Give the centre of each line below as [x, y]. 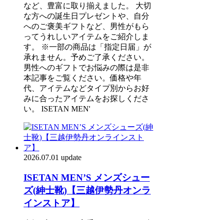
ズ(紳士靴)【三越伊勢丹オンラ [87, 190]
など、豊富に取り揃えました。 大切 [87, 5]
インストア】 [52, 203]
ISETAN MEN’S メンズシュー [87, 177]
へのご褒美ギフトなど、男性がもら [86, 26]
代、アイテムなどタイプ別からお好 [86, 88]
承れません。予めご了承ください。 [86, 57]
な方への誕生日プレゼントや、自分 [86, 16]
